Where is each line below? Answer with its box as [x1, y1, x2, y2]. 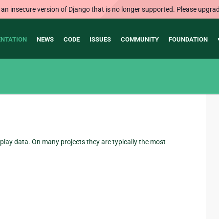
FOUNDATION [168, 36, 208, 43]
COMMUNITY [120, 36, 159, 43]
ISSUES [89, 36, 111, 43]
